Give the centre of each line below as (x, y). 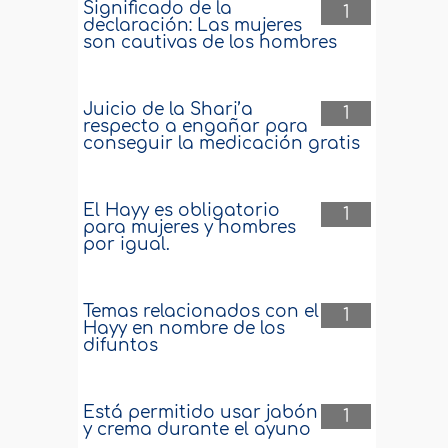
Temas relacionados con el (201, 311)
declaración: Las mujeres (193, 25)
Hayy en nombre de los (184, 328)
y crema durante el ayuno (197, 429)
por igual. (127, 244)
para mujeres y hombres (190, 227)
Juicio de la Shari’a (168, 109)
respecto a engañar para (196, 126)
